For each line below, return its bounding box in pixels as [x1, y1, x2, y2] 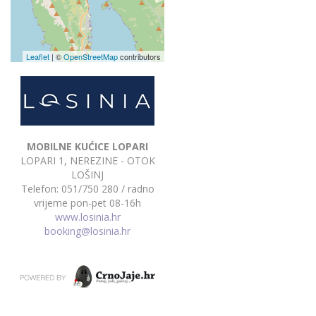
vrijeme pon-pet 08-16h [34, 195, 141, 209]
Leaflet [26, 50, 49, 62]
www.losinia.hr [54, 209, 121, 224]
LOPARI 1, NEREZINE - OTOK [20, 153, 155, 167]
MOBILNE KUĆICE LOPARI [27, 139, 148, 153]
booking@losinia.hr [44, 224, 130, 238]
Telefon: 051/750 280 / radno [20, 181, 154, 195]
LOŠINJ [71, 167, 104, 181]
